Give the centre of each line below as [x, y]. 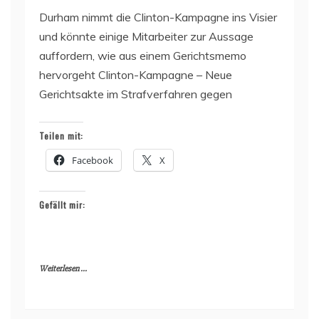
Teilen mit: [61, 135]
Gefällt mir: [62, 204]
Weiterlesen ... [63, 268]
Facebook [93, 160]
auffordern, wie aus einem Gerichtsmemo [143, 55]
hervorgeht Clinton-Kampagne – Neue [136, 74]
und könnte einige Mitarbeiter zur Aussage [146, 36]
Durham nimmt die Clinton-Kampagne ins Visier [158, 17]
